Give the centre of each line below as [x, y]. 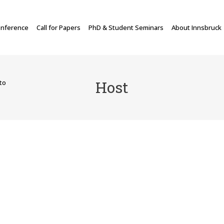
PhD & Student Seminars [126, 27]
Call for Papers [58, 27]
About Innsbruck [196, 27]
